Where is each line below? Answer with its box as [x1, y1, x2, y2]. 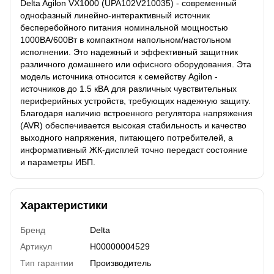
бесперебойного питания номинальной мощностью [20, 22, 228, 32]
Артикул [20, 241, 52, 251]
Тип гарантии [20, 257, 73, 268]
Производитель [90, 257, 151, 268]
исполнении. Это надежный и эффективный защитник [20, 46, 238, 57]
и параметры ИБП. [20, 157, 95, 167]
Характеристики [20, 199, 108, 212]
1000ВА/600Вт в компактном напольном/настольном [20, 34, 231, 45]
